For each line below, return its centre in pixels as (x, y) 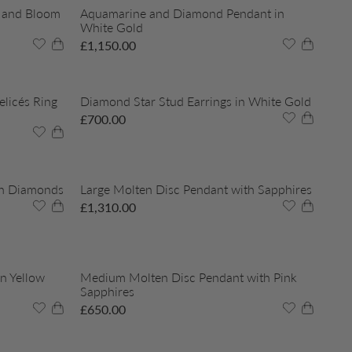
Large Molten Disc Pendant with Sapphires (196, 189)
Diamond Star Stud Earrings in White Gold (196, 101)
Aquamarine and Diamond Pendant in (182, 13)
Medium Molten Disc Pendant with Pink (189, 277)
